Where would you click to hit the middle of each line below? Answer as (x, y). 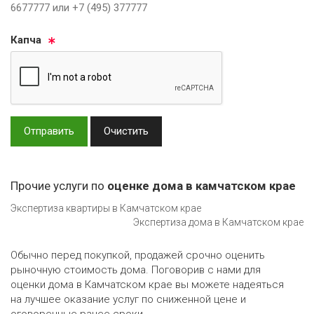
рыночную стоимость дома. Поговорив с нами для (136, 270)
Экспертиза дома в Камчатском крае (218, 223)
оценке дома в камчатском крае (202, 185)
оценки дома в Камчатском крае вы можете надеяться (147, 285)
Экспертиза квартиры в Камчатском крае (106, 209)
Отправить (49, 131)
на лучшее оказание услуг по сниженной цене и (128, 300)
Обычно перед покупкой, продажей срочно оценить (138, 255)
